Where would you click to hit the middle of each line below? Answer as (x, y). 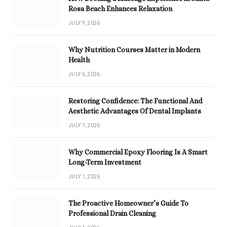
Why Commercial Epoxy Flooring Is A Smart (138, 152)
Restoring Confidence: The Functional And (135, 101)
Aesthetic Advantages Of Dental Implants (135, 111)
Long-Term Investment (105, 162)
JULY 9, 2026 (84, 23)
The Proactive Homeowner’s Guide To (128, 203)
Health (79, 60)
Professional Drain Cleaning (112, 214)
